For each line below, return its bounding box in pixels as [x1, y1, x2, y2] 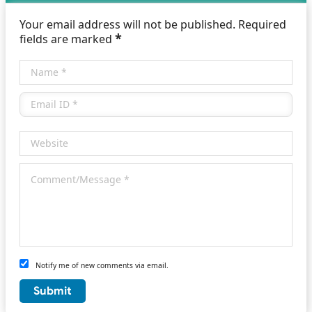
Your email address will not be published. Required [19, 17, 286, 33]
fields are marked [19, 31, 115, 47]
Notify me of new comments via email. [36, 260, 169, 271]
